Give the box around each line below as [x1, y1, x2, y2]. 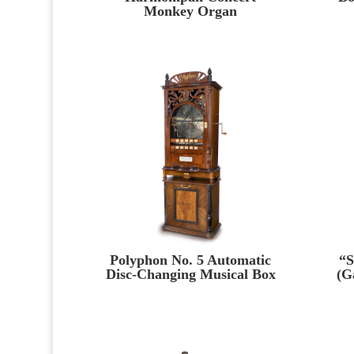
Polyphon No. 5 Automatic [110, 251, 272, 268]
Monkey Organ [144, 2, 238, 19]
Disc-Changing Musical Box [105, 265, 276, 282]
